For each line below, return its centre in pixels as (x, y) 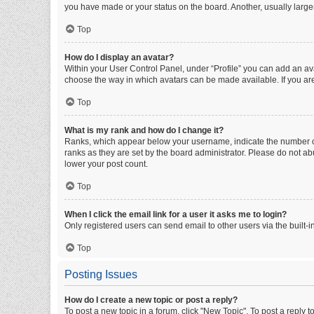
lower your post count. (106, 164)
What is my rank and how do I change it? (144, 130)
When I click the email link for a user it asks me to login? (176, 214)
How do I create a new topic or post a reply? (151, 300)
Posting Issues (101, 274)
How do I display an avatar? (119, 57)
